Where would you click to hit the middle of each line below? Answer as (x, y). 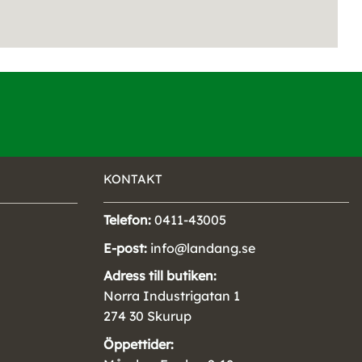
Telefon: (127, 220)
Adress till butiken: (160, 276)
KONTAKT (133, 179)
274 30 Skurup (147, 316)
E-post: (125, 248)
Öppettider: (139, 344)
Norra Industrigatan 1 (172, 296)
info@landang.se (201, 248)
